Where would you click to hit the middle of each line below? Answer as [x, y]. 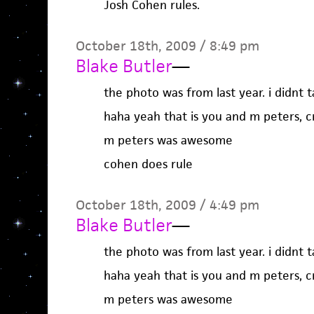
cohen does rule [148, 164]
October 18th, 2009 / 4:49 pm [167, 205]
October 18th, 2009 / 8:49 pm [167, 46]
